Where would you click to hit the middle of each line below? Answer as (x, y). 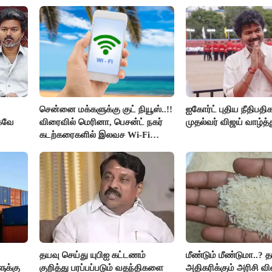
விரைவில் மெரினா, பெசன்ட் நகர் (101, 122)
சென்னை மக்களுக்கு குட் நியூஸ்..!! (106, 110)
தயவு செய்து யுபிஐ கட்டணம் (93, 255)
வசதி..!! (56, 148)
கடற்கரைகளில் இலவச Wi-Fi (95, 135)
